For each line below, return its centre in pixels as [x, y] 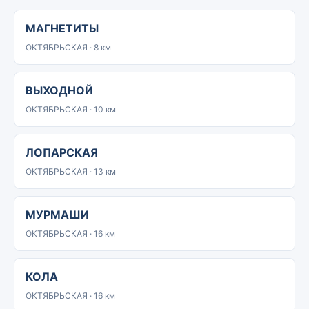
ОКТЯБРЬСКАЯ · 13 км [71, 171]
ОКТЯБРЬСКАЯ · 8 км [68, 47]
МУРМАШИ [57, 215]
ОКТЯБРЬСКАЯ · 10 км [71, 109]
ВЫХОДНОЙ [59, 90]
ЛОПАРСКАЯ [62, 152]
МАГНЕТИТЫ [62, 28]
